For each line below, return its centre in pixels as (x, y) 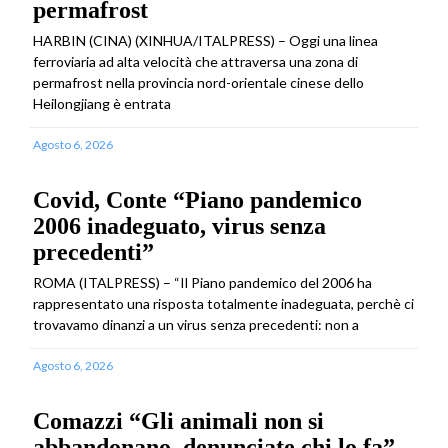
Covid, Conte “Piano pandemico (197, 199)
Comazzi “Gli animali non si (178, 420)
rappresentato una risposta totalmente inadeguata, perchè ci (223, 303)
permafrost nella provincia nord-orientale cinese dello (198, 82)
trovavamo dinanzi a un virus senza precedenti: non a (196, 324)
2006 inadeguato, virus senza (179, 225)
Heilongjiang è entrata (102, 103)
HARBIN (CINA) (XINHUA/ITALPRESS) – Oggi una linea (205, 40)
